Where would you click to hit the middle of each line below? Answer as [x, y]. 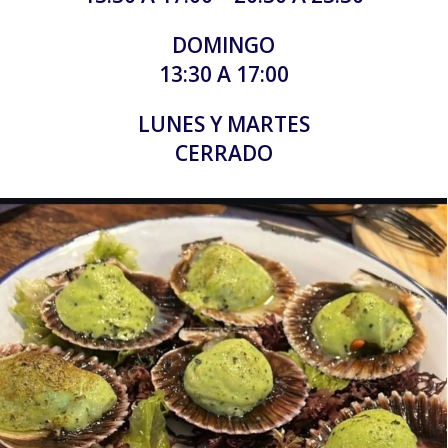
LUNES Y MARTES [223, 123]
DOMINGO [224, 44]
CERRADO [223, 152]
